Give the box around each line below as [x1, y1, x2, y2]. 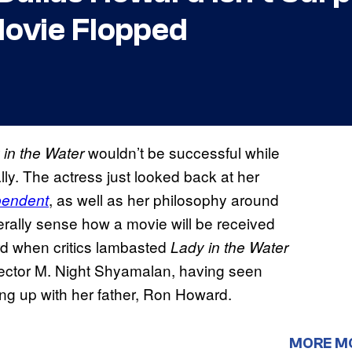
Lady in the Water [170, 236, 288, 258]
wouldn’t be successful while [84, 141, 280, 163]
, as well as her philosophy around [49, 189, 279, 211]
